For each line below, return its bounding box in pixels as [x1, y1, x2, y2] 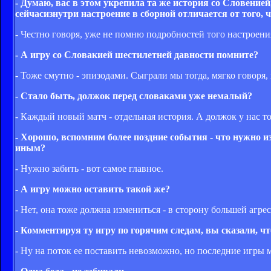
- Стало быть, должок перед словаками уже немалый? [15, 90, 252, 101]
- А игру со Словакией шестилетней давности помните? [15, 49, 258, 60]
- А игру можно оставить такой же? [15, 183, 170, 194]
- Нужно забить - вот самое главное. [15, 163, 163, 174]
